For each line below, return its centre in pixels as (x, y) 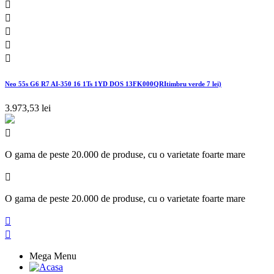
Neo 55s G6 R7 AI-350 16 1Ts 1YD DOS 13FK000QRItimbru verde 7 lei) (113, 83)
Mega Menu (53, 256)
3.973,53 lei (28, 108)
